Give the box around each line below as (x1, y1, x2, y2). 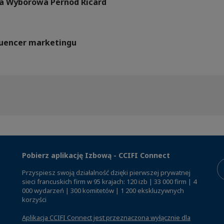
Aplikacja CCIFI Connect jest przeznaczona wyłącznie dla (22, 213, 190, 222)
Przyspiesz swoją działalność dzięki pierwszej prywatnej (22, 168, 190, 177)
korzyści (22, 195, 46, 204)
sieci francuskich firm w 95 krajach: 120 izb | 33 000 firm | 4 (22, 177, 196, 186)
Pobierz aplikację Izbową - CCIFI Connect (22, 150, 170, 160)
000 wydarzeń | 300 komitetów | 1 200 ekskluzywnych (22, 186, 184, 195)
